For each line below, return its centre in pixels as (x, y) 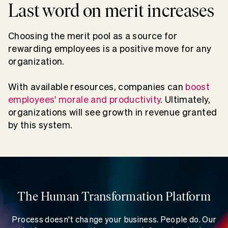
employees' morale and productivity (84, 99)
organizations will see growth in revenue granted (113, 112)
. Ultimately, (185, 99)
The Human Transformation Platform (114, 196)
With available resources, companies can (97, 87)
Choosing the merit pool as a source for (93, 36)
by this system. (40, 125)
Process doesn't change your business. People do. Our (114, 219)
